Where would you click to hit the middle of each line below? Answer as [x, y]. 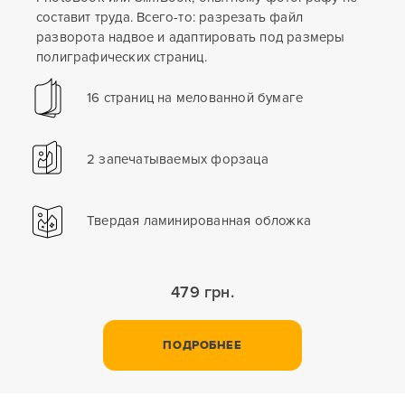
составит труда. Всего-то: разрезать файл [170, 18]
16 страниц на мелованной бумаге [195, 98]
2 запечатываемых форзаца [178, 160]
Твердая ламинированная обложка [199, 221]
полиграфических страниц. [122, 57]
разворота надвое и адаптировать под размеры [191, 38]
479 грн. [202, 292]
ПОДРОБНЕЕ [202, 346]
